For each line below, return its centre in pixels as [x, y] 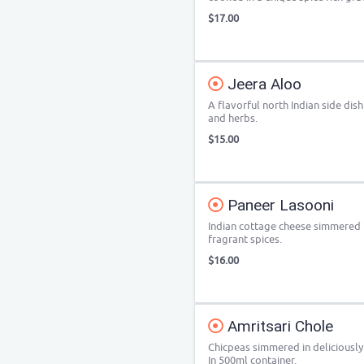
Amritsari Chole [278, 326]
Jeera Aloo [262, 84]
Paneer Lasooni [279, 205]
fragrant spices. [245, 239]
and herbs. [233, 118]
